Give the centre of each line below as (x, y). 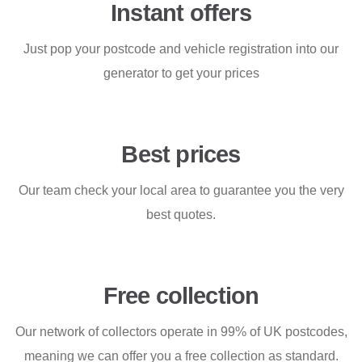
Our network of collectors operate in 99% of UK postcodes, (181, 332)
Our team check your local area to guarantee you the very (181, 190)
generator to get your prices (181, 73)
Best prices (181, 154)
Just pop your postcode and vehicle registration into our (181, 49)
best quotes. (181, 215)
